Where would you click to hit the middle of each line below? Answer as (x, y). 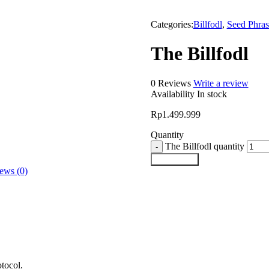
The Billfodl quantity (204, 146)
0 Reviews (171, 83)
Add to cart (174, 159)
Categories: (172, 24)
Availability (172, 94)
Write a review (221, 83)
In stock (212, 94)
